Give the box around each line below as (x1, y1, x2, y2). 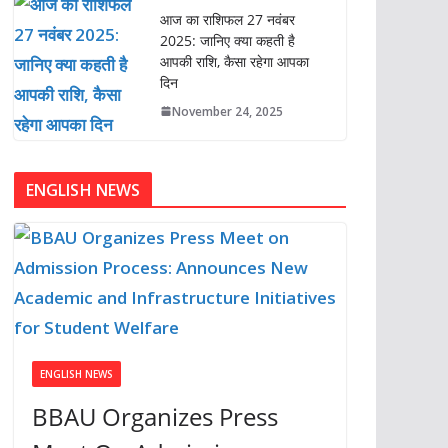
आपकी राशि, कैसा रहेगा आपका (159, 51, 309, 71)
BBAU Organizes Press (31, 400, 278, 434)
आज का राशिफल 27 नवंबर (159, 9, 295, 29)
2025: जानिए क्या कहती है (159, 30, 295, 50)
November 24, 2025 (171, 102, 283, 120)
